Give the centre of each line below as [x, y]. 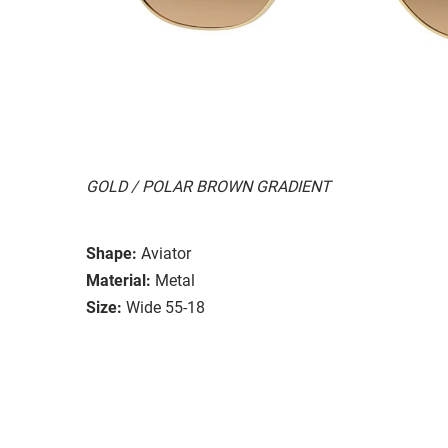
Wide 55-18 [165, 307]
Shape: [111, 253]
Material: [118, 280]
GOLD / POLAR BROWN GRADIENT [208, 186]
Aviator [166, 253]
